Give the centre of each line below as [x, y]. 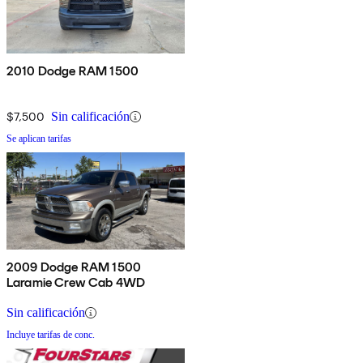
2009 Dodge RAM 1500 [74, 267]
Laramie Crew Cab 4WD [76, 283]
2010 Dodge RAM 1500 [73, 71]
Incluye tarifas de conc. [51, 335]
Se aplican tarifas [39, 139]
